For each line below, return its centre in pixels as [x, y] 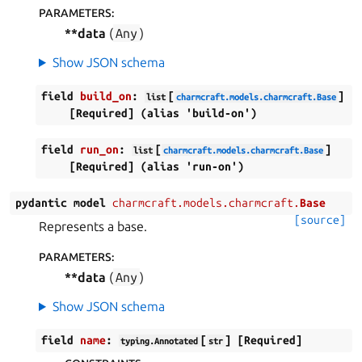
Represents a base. [93, 226]
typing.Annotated [160, 341]
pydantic [41, 203]
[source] [320, 220]
